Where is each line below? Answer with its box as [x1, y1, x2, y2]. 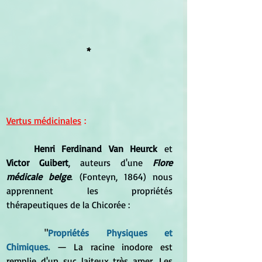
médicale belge [6, 170, 71, 182]
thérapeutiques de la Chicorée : [6, 198, 130, 211]
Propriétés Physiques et [48, 226, 173, 239]
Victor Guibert [6, 156, 68, 168]
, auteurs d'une [68, 156, 153, 168]
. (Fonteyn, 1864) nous [71, 170, 173, 182]
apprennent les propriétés [6, 184, 173, 196]
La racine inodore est [66, 240, 173, 253]
